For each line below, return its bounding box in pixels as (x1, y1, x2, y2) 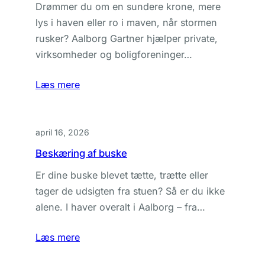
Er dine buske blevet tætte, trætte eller (35, 169, 208, 181)
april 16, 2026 (35, 127, 89, 137)
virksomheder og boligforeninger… (35, 49, 192, 60)
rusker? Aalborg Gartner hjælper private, (35, 33, 218, 44)
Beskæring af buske (35, 147, 127, 159)
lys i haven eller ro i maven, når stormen (35, 17, 217, 28)
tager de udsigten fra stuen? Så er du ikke (35, 185, 225, 197)
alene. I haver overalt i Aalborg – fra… (35, 201, 205, 213)
